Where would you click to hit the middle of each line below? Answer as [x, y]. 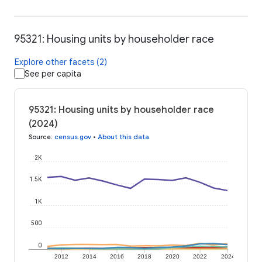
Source [40, 137]
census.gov [73, 137]
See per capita [53, 73]
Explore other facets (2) [61, 62]
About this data [123, 137]
